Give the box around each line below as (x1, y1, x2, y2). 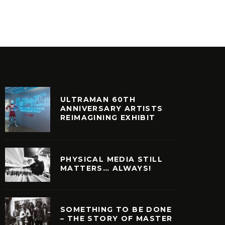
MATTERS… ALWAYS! (60, 163, 152, 173)
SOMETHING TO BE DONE (60, 205, 172, 214)
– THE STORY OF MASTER (60, 214, 173, 223)
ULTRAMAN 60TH (60, 94, 136, 104)
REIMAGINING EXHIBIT (60, 113, 156, 122)
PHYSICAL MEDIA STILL (60, 154, 163, 164)
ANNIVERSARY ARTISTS (60, 103, 163, 113)
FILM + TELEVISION (14, 3, 74, 10)
